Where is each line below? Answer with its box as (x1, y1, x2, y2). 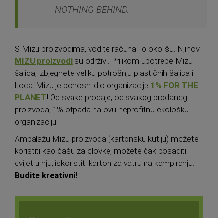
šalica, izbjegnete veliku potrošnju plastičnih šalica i (15, 68, 193, 78)
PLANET (15, 92, 47, 103)
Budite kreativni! (15, 170, 78, 181)
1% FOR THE (150, 80, 198, 91)
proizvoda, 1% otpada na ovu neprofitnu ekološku (15, 105, 189, 115)
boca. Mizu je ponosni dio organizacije (15, 80, 150, 91)
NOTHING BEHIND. (55, 4, 129, 16)
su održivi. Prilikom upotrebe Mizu (73, 56, 193, 66)
